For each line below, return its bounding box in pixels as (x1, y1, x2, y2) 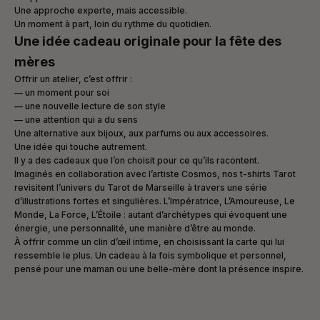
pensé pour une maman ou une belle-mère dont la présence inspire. (14, 264, 304, 275)
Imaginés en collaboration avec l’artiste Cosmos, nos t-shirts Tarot (14, 169, 296, 180)
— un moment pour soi (14, 87, 109, 99)
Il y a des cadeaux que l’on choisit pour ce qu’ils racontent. (14, 155, 259, 166)
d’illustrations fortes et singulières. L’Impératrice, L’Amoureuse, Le (14, 196, 295, 207)
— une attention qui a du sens (14, 114, 138, 126)
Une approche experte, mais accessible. (14, 5, 187, 16)
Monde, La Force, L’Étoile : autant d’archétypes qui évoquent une (14, 209, 287, 221)
